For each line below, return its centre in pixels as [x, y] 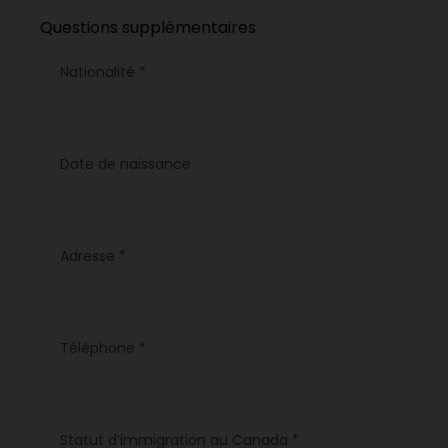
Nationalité [97, 72]
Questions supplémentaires [148, 27]
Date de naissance [125, 164]
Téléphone [97, 348]
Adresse [87, 256]
